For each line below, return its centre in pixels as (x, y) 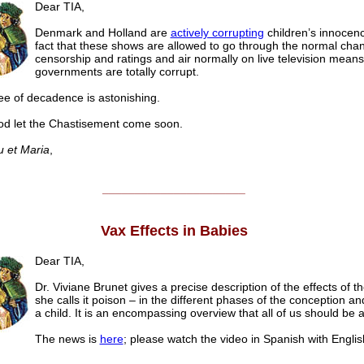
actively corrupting (217, 33)
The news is (67, 339)
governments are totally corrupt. (117, 72)
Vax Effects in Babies (174, 231)
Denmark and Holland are (102, 33)
